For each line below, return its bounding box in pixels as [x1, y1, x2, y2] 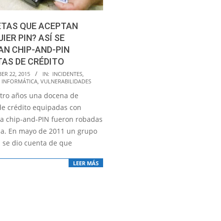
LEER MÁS [73, 159, 99, 167]
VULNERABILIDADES [40, 77, 91, 85]
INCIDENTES [52, 70, 82, 77]
